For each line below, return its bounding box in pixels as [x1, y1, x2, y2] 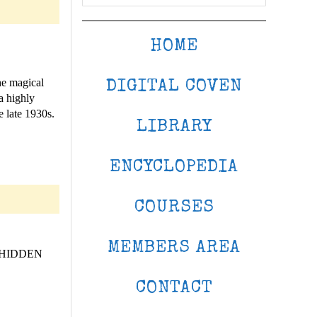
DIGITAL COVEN [106, 78, 242, 96]
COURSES [134, 199, 214, 217]
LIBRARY [136, 118, 212, 136]
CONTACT [135, 279, 213, 297]
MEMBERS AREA [108, 239, 241, 257]
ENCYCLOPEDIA [110, 158, 238, 176]
